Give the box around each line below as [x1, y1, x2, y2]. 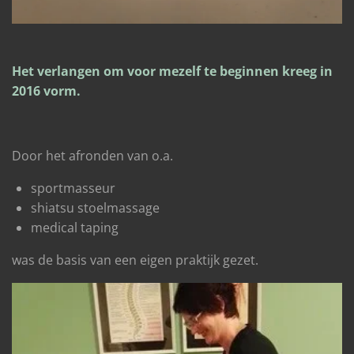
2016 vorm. [12, 82, 81, 100]
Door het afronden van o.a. [12, 147, 173, 165]
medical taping [31, 219, 119, 237]
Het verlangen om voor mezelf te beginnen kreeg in [12, 62, 333, 81]
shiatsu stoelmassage [31, 199, 160, 217]
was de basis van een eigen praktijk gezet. [12, 251, 258, 269]
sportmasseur [31, 179, 115, 198]
